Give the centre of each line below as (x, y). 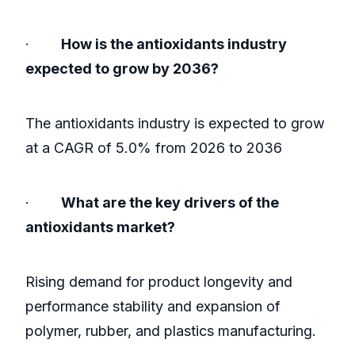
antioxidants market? (100, 227)
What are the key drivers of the (170, 203)
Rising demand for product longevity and (159, 282)
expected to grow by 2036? (122, 69)
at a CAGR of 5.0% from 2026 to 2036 (154, 148)
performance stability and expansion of (153, 307)
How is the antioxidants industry (174, 44)
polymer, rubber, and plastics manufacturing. (171, 331)
